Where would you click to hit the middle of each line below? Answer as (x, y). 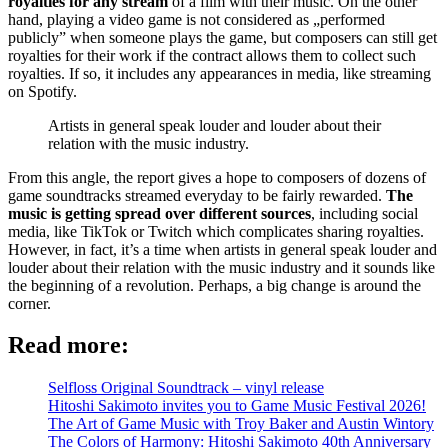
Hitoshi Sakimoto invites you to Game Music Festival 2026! (237, 406)
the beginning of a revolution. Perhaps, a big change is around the (214, 285)
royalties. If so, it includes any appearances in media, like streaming (219, 73)
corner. (29, 303)
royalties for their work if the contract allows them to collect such (212, 55)
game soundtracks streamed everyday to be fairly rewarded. (197, 195)
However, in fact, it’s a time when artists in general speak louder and (222, 249)
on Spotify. (42, 91)
